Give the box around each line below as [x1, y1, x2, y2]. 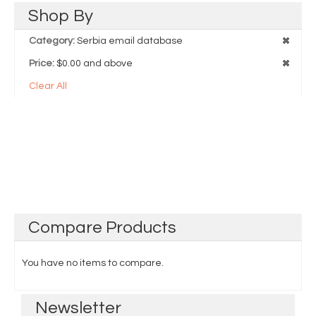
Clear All [29, 81, 67, 91]
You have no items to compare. [22, 258, 164, 268]
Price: [29, 59, 54, 68]
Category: [29, 36, 75, 46]
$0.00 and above [56, 59, 133, 68]
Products [106, 219, 176, 236]
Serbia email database [77, 36, 183, 46]
